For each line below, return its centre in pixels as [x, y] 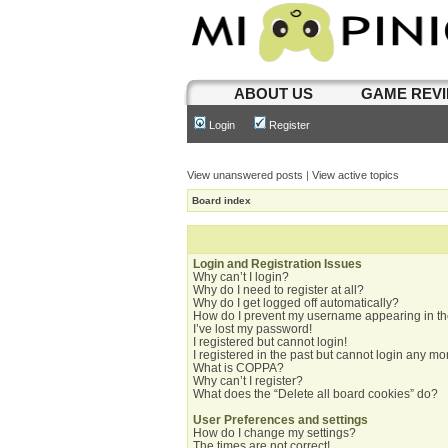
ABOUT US [273, 93]
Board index [221, 200]
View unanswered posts [245, 175]
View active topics [355, 175]
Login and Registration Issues [277, 264]
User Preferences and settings [280, 420]
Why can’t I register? [248, 381]
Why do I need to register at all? [278, 290]
